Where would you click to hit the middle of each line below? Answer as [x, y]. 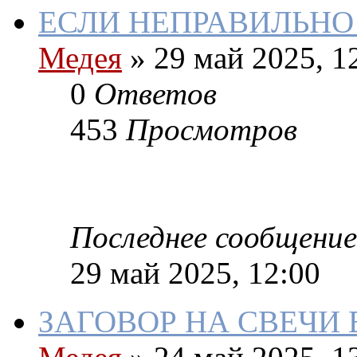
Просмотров [212, 130]
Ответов [155, 94]
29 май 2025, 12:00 [195, 273]
